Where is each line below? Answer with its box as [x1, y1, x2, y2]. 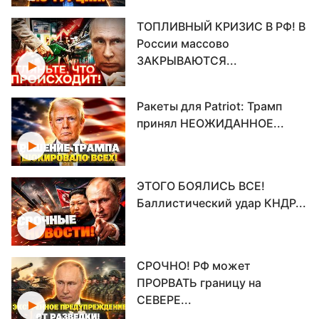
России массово [137, 36, 229, 51]
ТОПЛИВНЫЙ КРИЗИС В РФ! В [137, 19, 305, 33]
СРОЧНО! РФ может [137, 258, 251, 273]
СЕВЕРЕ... [137, 293, 192, 307]
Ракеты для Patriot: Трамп [137, 99, 282, 113]
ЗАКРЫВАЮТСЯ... [137, 53, 237, 68]
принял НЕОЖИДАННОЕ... [137, 116, 284, 130]
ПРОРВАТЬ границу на [137, 276, 261, 290]
